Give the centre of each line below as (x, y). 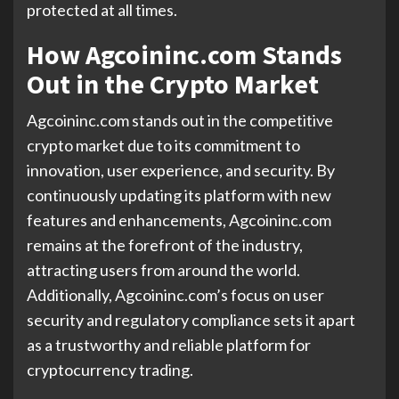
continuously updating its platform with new (179, 195)
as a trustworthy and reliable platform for (169, 345)
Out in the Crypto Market (173, 84)
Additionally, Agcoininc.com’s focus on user (175, 295)
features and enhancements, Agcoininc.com (179, 220)
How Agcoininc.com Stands (184, 54)
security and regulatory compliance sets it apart (191, 320)
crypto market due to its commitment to (163, 145)
